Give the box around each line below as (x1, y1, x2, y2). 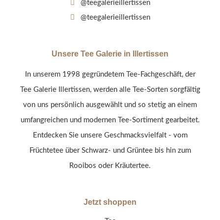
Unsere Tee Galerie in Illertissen (52, 49, 168, 58)
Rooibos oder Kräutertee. (69, 162, 151, 169)
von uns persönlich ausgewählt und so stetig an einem (23, 101, 197, 109)
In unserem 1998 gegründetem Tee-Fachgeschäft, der (25, 70, 195, 78)
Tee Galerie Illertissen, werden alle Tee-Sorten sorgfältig (20, 85, 200, 93)
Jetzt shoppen (83, 197, 137, 206)
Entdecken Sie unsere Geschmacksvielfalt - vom (32, 131, 188, 139)
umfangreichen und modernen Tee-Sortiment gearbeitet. (20, 116, 200, 124)
